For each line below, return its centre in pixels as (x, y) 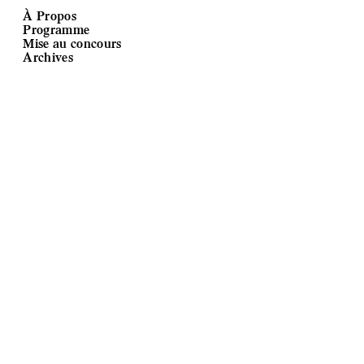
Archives (48, 56)
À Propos (50, 15)
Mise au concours (72, 43)
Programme (56, 29)
